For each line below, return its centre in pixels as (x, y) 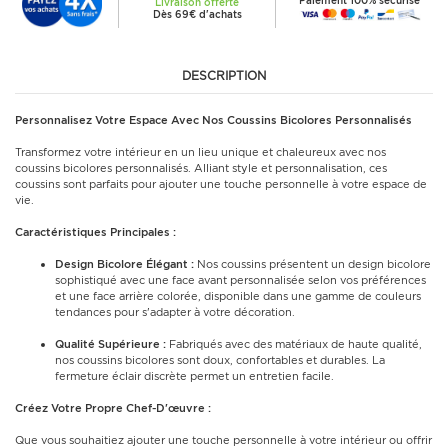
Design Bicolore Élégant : (124, 264)
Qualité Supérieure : (110, 344)
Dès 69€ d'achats (197, 14)
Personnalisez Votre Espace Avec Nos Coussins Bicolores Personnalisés (213, 120)
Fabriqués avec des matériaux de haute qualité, (294, 344)
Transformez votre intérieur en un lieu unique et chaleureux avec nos (200, 152)
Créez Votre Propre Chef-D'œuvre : (113, 408)
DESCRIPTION (224, 75)
